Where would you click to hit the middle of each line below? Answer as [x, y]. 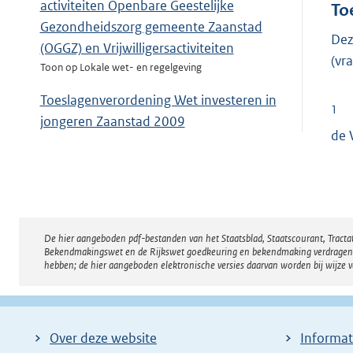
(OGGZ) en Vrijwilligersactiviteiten [137, 48]
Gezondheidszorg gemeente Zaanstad [151, 27]
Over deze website [103, 338]
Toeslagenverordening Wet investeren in [158, 100]
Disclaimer [104, 247]
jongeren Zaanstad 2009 [112, 122]
